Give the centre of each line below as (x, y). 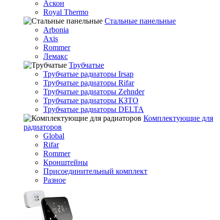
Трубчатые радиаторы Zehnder (94, 92)
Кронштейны (66, 162)
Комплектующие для (178, 118)
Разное (55, 180)
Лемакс (55, 56)
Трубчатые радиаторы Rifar (89, 83)
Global (54, 136)
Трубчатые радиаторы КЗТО (91, 100)
